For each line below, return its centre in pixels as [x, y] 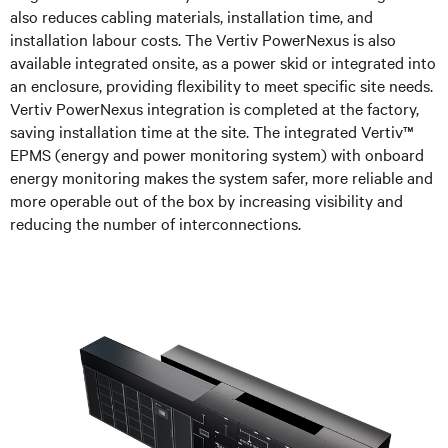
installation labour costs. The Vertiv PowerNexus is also [203, 38]
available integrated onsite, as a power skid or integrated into [223, 61]
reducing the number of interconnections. [155, 222]
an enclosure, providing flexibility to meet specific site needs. [221, 84]
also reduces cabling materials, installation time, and [191, 15]
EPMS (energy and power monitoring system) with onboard [217, 153]
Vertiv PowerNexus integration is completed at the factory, [214, 107]
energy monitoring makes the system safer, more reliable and [221, 176]
